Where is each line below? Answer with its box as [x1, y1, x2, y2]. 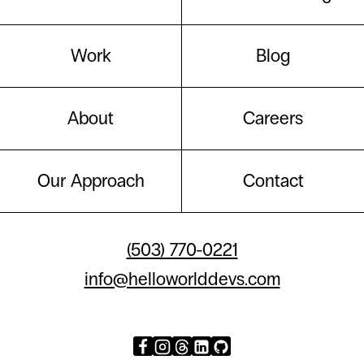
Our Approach [37, 170, 145, 192]
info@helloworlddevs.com [84, 268, 280, 290]
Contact [242, 170, 304, 192]
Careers [243, 107, 303, 129]
